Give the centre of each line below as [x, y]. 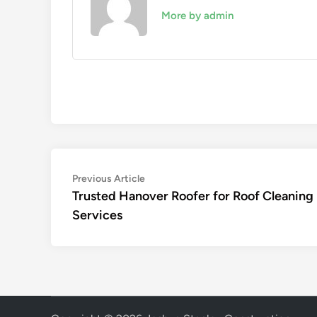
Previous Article [109, 179]
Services [97, 215]
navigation [113, 202]
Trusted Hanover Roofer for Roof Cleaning [193, 196]
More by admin [197, 16]
